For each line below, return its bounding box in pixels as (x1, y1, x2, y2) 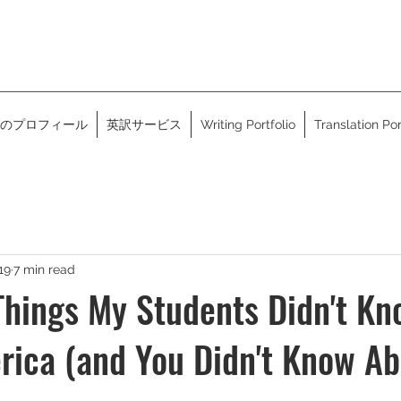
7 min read (13, 261, 75, 277)
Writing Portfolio (200, 117, 295, 132)
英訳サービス (107, 117, 182, 132)
